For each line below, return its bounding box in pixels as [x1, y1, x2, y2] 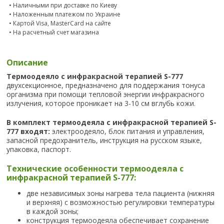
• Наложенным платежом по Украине [8, 9, 120, 18]
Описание [6, 57, 48, 68]
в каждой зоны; [26, 206, 79, 216]
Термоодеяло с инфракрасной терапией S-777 [6, 71, 183, 81]
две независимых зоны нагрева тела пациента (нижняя [26, 188, 215, 198]
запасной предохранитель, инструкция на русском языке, [6, 135, 202, 145]
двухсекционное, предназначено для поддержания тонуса [6, 80, 205, 90]
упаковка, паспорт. [6, 144, 71, 154]
